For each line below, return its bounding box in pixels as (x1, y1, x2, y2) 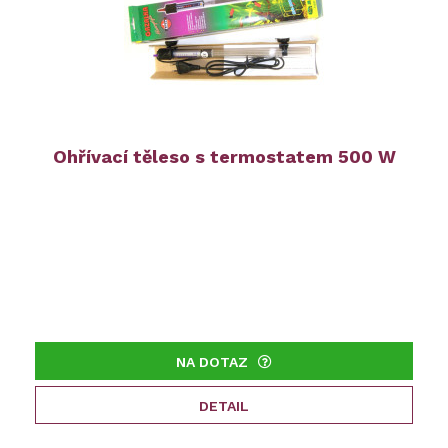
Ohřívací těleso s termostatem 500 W (52, 146, 396, 168)
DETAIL (199, 398, 249, 415)
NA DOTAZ (176, 354, 248, 371)
